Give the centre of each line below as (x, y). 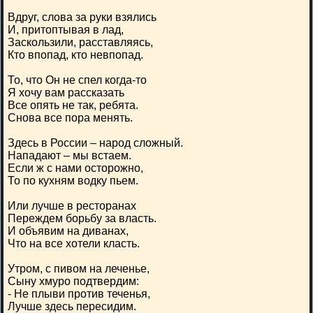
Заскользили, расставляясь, (80, 42)
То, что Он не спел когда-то (77, 80)
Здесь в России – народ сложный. (95, 143)
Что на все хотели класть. (74, 243)
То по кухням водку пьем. (73, 181)
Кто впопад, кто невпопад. (75, 55)
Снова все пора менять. (70, 118)
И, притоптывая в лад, (66, 30)
